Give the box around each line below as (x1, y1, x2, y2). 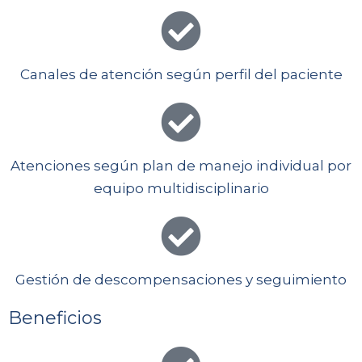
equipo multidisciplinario (93, 180, 269, 197)
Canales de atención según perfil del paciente (19, 66, 343, 83)
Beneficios (8, 307, 102, 330)
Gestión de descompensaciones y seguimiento (15, 271, 347, 288)
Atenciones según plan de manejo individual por (11, 158, 351, 175)
